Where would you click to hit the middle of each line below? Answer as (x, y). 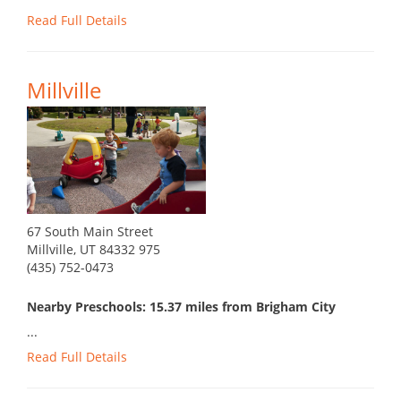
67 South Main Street (90, 232)
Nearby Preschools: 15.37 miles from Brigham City (181, 307)
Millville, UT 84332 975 (94, 250)
